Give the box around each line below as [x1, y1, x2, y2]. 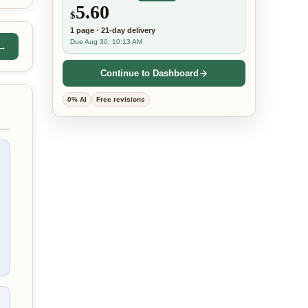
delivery [125, 26, 155, 34]
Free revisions [96, 96, 145, 103]
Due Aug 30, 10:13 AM [70, 38, 142, 45]
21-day [101, 26, 125, 34]
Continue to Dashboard [100, 68, 199, 78]
